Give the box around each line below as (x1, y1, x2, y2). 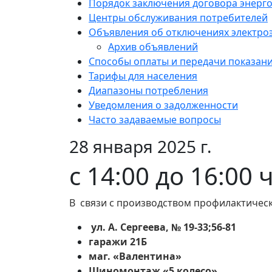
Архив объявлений (108, 40, 198, 54)
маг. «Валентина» (89, 250, 182, 263)
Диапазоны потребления (89, 84, 208, 98)
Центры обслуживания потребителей (89, 11, 268, 25)
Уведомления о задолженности (89, 98, 238, 112)
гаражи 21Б (89, 235, 149, 249)
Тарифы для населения (89, 69, 197, 83)
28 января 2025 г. (69, 135, 212, 158)
